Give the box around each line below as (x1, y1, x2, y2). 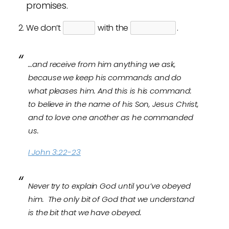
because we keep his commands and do (28, 72, 182, 83)
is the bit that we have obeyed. (28, 207, 142, 218)
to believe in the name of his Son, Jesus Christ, (28, 99, 199, 109)
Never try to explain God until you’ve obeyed (28, 180, 191, 191)
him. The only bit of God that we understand (28, 194, 194, 204)
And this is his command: (97, 85, 192, 96)
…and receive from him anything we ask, (28, 59, 176, 70)
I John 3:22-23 (28, 147, 81, 157)
